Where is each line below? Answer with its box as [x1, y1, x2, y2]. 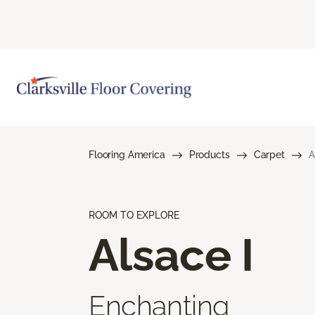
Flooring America [89, 148, 165, 160]
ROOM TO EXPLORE [89, 209, 179, 221]
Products [188, 148, 230, 160]
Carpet [253, 148, 285, 160]
